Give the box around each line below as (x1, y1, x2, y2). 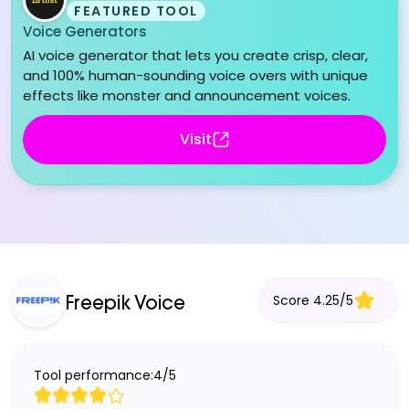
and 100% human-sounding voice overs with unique (23, 65, 368, 85)
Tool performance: (34, 365, 153, 384)
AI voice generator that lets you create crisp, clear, (23, 45, 368, 65)
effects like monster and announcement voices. (23, 85, 351, 105)
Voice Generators (23, 21, 147, 41)
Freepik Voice (66, 295, 185, 314)
